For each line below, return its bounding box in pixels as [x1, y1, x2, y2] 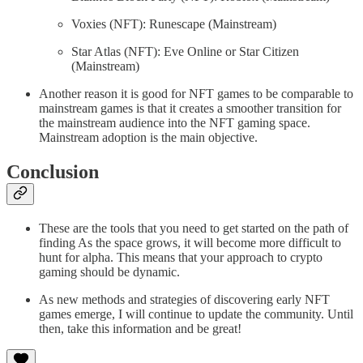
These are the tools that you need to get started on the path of [39, 221, 348, 236]
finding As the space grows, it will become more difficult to [39, 236, 341, 250]
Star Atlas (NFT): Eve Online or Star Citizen [71, 45, 299, 59]
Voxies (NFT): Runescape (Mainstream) [71, 17, 276, 32]
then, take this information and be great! [39, 322, 241, 336]
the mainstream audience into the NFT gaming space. [39, 116, 310, 130]
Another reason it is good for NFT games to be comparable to [39, 87, 353, 101]
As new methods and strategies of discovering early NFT [39, 293, 330, 307]
